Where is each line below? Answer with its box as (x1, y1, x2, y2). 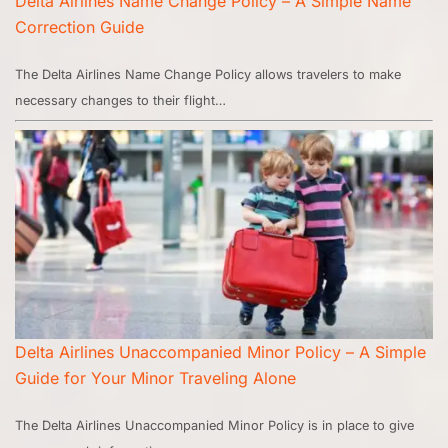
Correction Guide (15, 17, 144, 38)
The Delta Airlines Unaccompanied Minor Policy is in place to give (15, 418, 414, 434)
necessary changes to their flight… (15, 93, 226, 109)
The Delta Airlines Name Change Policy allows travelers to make (15, 67, 401, 83)
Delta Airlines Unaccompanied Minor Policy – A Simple (15, 342, 426, 363)
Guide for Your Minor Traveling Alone (15, 368, 296, 389)
